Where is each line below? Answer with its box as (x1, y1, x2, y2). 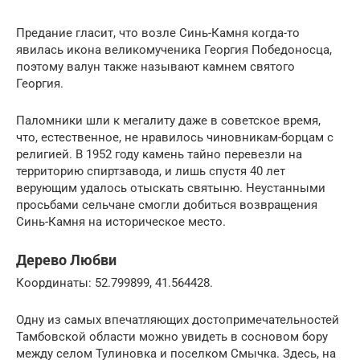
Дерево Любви (16, 251, 117, 268)
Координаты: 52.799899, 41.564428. (16, 275, 213, 290)
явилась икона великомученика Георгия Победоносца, (16, 42, 332, 57)
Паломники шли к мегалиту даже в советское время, (16, 112, 321, 128)
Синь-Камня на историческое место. (16, 214, 226, 229)
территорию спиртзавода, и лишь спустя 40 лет (16, 163, 285, 178)
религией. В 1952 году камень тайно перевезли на (16, 146, 302, 162)
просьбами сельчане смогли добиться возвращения (16, 197, 317, 212)
